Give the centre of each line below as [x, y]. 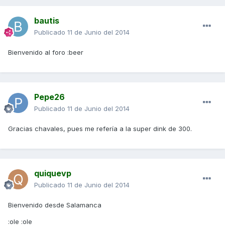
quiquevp [53, 173]
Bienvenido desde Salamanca [55, 205]
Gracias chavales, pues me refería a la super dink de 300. [100, 128]
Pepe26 [49, 97]
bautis [47, 20]
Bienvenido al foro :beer [46, 52]
